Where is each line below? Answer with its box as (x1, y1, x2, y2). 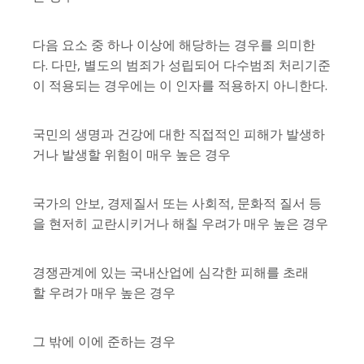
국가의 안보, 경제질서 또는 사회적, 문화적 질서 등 (32, 194, 322, 213)
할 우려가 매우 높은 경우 (32, 284, 175, 302)
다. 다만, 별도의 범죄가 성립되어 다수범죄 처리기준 (32, 56, 331, 75)
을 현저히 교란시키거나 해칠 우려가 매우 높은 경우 (32, 214, 328, 233)
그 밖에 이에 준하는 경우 (32, 332, 175, 351)
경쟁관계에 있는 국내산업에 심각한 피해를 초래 (32, 263, 309, 282)
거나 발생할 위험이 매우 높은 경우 (32, 145, 231, 164)
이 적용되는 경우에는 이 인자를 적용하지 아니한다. (32, 76, 327, 95)
